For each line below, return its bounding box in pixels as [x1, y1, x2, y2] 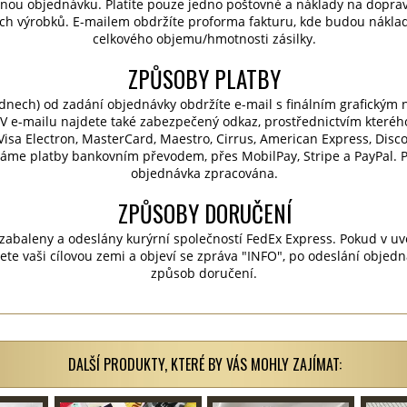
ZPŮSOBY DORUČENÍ [117, 196, 292, 230]
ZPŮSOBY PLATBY [128, 62, 281, 95]
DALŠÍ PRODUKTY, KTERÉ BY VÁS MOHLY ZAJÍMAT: [67, 353, 342, 375]
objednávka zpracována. [130, 164, 278, 182]
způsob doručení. [151, 264, 258, 282]
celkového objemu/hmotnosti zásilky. [92, 30, 316, 47]
